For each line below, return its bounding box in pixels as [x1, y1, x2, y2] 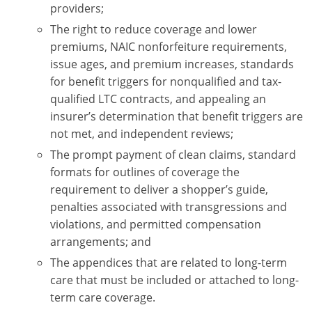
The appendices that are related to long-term [50, 254, 287, 270]
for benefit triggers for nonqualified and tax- [50, 74, 281, 90]
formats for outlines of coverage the [50, 164, 240, 180]
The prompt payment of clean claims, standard [50, 146, 296, 162]
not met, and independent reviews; [50, 126, 233, 142]
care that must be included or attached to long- [50, 272, 299, 288]
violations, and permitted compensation [50, 216, 261, 232]
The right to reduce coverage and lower [50, 22, 257, 38]
